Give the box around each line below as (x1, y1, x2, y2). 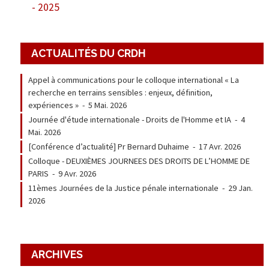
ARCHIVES (31, 248, 83, 261)
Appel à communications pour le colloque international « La (28, 74, 239, 86)
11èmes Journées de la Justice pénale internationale (28, 183, 219, 194)
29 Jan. (228, 183, 253, 194)
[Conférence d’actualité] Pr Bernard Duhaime (28, 141, 189, 153)
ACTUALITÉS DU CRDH (31, 47, 146, 60)
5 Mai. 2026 (88, 100, 127, 111)
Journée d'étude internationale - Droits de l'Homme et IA (28, 114, 231, 125)
